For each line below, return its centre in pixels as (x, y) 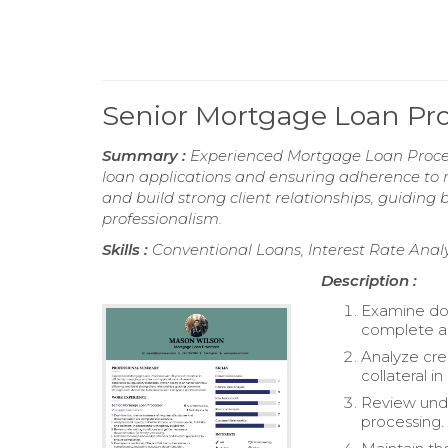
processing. (403, 421)
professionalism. (162, 218)
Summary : (146, 155)
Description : (369, 280)
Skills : (127, 249)
